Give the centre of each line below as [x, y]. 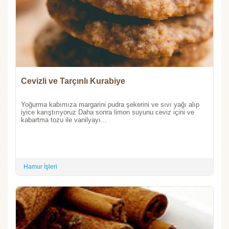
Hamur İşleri [40, 166]
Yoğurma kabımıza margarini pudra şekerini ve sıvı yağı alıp [110, 104]
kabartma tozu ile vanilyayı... [64, 120]
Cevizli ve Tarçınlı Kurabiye [73, 81]
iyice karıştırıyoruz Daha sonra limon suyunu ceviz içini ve [108, 112]
